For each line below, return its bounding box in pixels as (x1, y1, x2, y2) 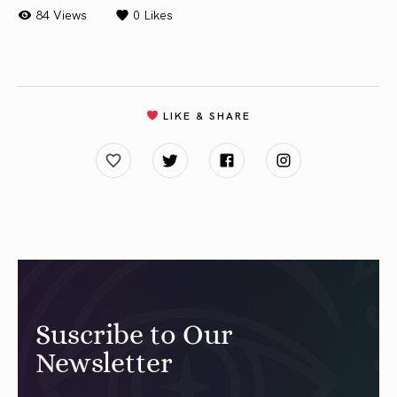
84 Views (35, 5, 87, 24)
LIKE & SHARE (158, 107, 251, 123)
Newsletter (35, 346, 173, 379)
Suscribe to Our (35, 318, 233, 351)
